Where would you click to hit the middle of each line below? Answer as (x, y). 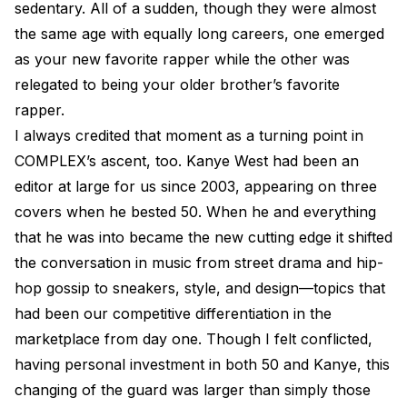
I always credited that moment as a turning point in (189, 135)
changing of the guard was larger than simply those (193, 390)
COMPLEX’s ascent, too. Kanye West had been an (187, 161)
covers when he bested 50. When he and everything (195, 212)
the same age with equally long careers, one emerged (199, 34)
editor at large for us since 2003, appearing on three (196, 186)
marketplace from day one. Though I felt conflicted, (194, 339)
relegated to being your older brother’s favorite (177, 84)
